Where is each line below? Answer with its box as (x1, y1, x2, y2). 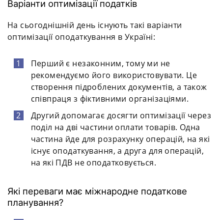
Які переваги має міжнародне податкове (7, 186, 187, 197)
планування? (7, 197, 63, 208)
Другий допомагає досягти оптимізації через (30, 110, 212, 121)
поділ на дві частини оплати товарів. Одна (30, 122, 200, 133)
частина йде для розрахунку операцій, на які (30, 134, 210, 145)
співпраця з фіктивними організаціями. (30, 93, 189, 105)
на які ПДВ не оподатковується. (30, 157, 157, 168)
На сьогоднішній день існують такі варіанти (7, 20, 182, 31)
